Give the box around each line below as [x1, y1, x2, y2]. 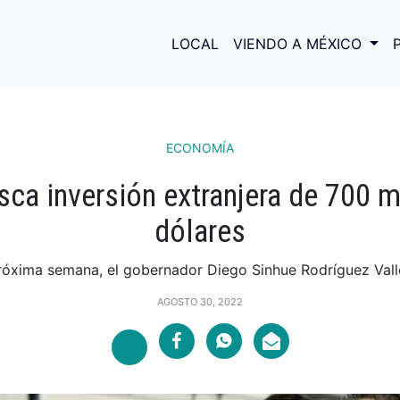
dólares [154, 213, 246, 251]
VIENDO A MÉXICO [233, 34, 367, 53]
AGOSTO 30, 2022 [157, 296, 243, 309]
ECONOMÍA [166, 140, 234, 155]
